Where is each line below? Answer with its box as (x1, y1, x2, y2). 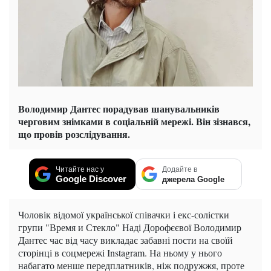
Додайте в (162, 165, 197, 174)
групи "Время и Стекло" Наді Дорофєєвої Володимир (18, 221, 241, 234)
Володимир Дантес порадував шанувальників (18, 102, 220, 116)
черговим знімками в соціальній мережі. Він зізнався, (18, 114, 250, 129)
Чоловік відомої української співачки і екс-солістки (18, 208, 229, 221)
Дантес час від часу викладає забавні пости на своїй (18, 233, 233, 247)
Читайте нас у (56, 165, 104, 174)
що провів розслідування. (18, 127, 130, 142)
